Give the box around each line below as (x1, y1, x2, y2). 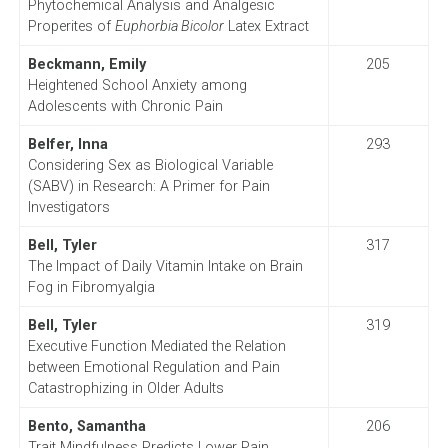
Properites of (27, 17, 115, 35)
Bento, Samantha (27, 417, 146, 435)
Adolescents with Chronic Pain (27, 97, 223, 115)
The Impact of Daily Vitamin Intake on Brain (27, 257, 303, 275)
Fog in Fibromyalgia (27, 278, 155, 296)
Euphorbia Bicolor (114, 17, 224, 35)
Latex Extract (223, 17, 309, 35)
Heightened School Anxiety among (27, 76, 247, 94)
